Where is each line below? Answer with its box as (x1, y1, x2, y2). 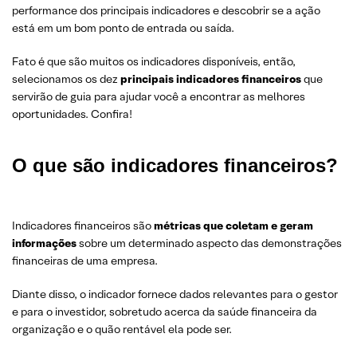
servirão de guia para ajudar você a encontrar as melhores (12, 89, 305, 104)
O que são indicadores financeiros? (12, 155, 338, 176)
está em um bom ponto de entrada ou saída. (12, 21, 234, 35)
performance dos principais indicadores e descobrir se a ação (12, 3, 320, 18)
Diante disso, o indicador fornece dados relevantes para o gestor (12, 287, 338, 301)
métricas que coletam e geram (154, 218, 313, 233)
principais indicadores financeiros (120, 72, 301, 86)
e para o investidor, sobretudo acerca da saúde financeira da (12, 304, 317, 319)
